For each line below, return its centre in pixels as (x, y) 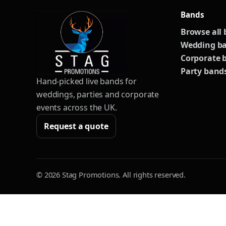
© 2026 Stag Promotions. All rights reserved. (111, 175)
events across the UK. (77, 108)
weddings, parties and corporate (98, 95)
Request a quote (76, 126)
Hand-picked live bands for (87, 81)
